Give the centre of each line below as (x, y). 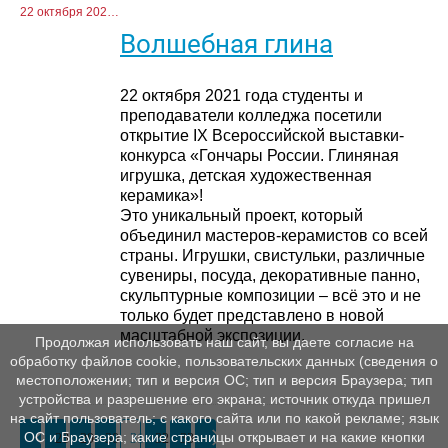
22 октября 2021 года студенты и (241, 95)
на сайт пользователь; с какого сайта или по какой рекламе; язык (224, 418)
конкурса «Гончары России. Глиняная (259, 155)
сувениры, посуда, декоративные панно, (270, 275)
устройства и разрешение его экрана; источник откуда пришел (224, 399)
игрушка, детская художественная (246, 175)
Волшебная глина (226, 44)
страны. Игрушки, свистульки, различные (272, 255)
